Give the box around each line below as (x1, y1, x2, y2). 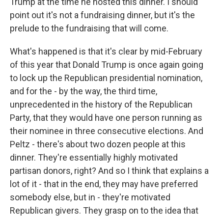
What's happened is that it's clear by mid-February (10, 46, 202, 56)
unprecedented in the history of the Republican (10, 99, 192, 110)
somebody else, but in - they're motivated (10, 192, 170, 202)
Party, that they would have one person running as (10, 112, 202, 123)
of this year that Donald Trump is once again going (10, 59, 203, 70)
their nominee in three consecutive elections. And (10, 126, 203, 136)
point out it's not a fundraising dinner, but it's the (10, 10, 195, 20)
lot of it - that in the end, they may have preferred (10, 179, 198, 189)
